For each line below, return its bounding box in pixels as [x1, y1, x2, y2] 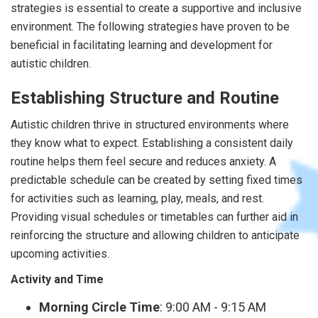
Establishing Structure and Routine [11, 87, 279, 108]
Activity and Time [11, 272, 104, 286]
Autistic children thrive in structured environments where [11, 117, 289, 131]
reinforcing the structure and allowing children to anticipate [11, 228, 300, 242]
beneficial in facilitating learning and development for [11, 38, 273, 52]
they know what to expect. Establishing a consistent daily [11, 136, 293, 150]
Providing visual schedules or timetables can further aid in [11, 209, 298, 224]
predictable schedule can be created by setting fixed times [11, 172, 302, 187]
